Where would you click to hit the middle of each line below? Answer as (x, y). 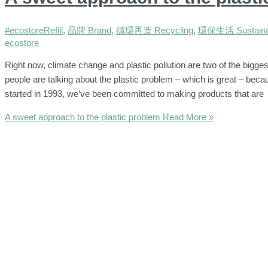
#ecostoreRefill (34, 30)
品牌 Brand (89, 30)
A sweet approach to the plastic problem (83, 117)
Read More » (187, 117)
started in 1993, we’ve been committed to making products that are (134, 93)
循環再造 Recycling (155, 30)
